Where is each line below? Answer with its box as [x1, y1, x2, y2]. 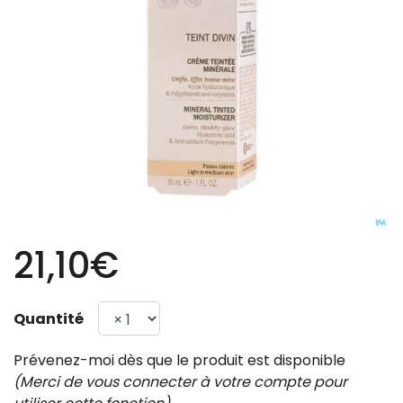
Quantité [13, 309, 84, 329]
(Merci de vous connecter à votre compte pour [13, 372, 347, 392]
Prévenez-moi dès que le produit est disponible [13, 350, 345, 371]
